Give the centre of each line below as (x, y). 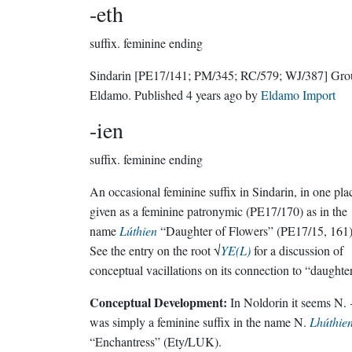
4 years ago (214, 95)
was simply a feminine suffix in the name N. (200, 322)
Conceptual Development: (158, 302)
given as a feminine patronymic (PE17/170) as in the (218, 211)
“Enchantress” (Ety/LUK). (156, 341)
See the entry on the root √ (155, 250)
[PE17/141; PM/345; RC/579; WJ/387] (231, 75)
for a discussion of (297, 250)
